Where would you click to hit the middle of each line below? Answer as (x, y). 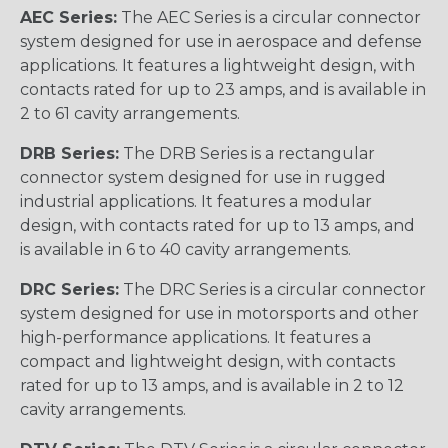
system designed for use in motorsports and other (219, 314)
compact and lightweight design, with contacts (207, 362)
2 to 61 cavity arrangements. (130, 114)
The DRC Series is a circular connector (272, 290)
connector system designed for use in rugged (203, 178)
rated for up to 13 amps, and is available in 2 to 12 (212, 386)
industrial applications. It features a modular (196, 202)
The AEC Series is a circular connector (269, 18)
